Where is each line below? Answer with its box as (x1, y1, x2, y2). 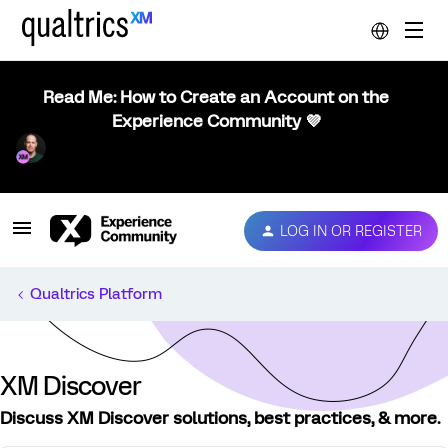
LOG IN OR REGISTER (280, 222, 422, 239)
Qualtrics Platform (30, 285, 162, 303)
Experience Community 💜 (111, 111, 321, 131)
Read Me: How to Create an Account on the (43, 87, 389, 107)
